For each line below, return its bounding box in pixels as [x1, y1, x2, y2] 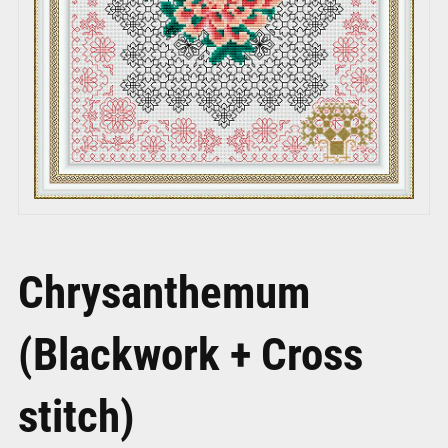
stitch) [17, 385, 135, 445]
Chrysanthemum [17, 261, 310, 321]
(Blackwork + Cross [17, 323, 363, 383]
